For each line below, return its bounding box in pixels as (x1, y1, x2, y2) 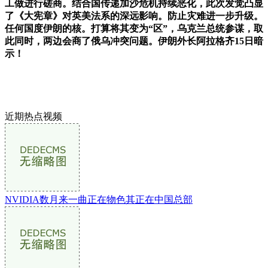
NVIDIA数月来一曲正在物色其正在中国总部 (5, 194, 193, 205)
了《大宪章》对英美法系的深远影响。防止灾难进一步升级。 (5, 10, 263, 21)
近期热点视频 (5, 111, 62, 121)
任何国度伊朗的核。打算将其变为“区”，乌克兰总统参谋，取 (5, 23, 263, 33)
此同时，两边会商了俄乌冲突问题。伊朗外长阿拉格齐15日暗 (5, 35, 263, 46)
